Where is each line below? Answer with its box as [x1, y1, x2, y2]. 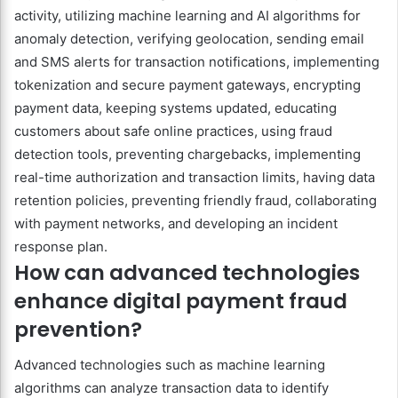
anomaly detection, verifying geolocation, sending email [14, 29, 364, 47]
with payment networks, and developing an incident [14, 214, 338, 232]
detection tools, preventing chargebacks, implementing [14, 145, 361, 163]
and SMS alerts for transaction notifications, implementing [14, 52, 379, 70]
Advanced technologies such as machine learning [14, 356, 325, 374]
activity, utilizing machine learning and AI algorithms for [14, 6, 361, 24]
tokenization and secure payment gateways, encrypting [14, 76, 361, 93]
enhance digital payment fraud [14, 286, 347, 315]
